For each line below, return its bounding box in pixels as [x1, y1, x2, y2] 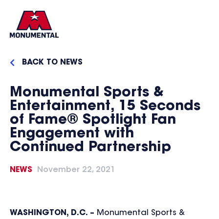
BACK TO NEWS [22, 59, 83, 66]
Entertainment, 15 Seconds [10, 100, 200, 113]
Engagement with [10, 127, 134, 141]
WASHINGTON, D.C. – [10, 209, 94, 217]
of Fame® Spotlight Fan [10, 113, 176, 127]
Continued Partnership [10, 141, 171, 154]
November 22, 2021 [37, 166, 115, 174]
